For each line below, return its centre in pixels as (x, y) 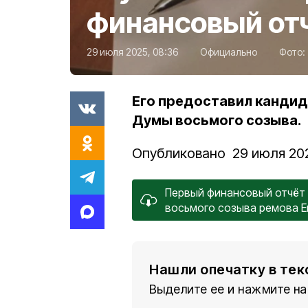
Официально (229, 52)
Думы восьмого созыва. (217, 120)
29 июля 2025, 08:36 (132, 52)
